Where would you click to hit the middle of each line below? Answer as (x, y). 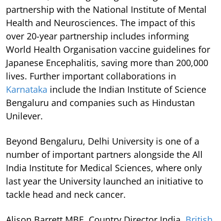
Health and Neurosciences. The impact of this (101, 23)
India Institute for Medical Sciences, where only (104, 168)
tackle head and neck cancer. (67, 195)
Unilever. (26, 116)
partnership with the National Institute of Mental (106, 10)
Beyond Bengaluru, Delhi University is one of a (103, 141)
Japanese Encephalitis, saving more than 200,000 (107, 63)
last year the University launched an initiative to (105, 181)
